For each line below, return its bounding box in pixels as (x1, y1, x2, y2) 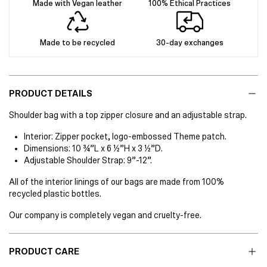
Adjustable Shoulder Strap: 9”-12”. (24, 156, 152, 166)
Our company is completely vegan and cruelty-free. (9, 210, 201, 221)
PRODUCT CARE (9, 247, 79, 257)
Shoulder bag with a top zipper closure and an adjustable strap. (9, 110, 247, 120)
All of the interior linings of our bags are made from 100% (9, 177, 224, 187)
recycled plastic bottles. (9, 189, 101, 199)
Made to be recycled (40, 39, 115, 48)
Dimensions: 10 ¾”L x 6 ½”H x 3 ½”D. (24, 144, 163, 154)
